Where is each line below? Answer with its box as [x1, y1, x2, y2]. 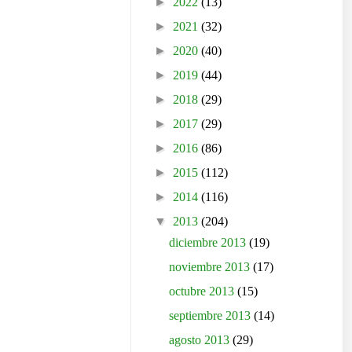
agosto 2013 [169, 332, 233, 346]
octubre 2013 [169, 284, 238, 298]
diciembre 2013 [169, 235, 250, 249]
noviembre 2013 [169, 259, 254, 273]
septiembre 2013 [169, 308, 255, 322]
